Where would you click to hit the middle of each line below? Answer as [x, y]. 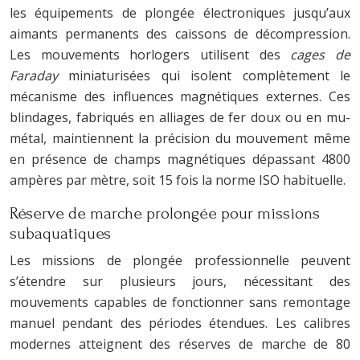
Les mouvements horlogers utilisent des [150, 54]
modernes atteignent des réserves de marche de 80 [180, 344]
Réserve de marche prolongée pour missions [165, 213]
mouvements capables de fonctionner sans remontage [180, 302]
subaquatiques [60, 233]
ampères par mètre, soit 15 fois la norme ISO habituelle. [178, 180]
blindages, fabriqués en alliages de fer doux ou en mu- [180, 117]
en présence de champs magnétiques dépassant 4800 [180, 159]
